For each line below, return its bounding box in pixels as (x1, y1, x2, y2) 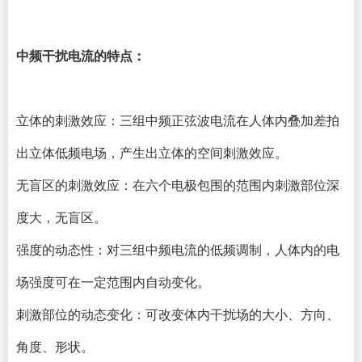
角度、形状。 (16, 337, 94, 356)
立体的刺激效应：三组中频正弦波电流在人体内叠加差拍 (16, 111, 339, 129)
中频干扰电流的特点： (16, 46, 145, 65)
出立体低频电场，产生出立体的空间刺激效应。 (16, 143, 288, 162)
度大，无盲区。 (16, 208, 107, 226)
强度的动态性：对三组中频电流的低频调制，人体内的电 (16, 240, 339, 259)
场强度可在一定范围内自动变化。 (16, 272, 210, 291)
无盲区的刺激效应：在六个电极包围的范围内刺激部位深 (16, 175, 339, 194)
